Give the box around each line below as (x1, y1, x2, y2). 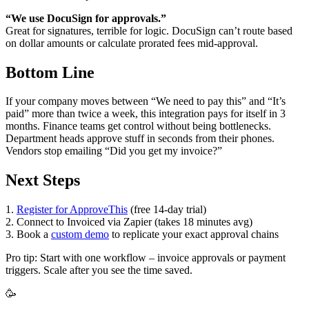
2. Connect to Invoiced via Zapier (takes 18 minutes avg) (6, 216, 252, 228)
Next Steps (6, 171, 80, 190)
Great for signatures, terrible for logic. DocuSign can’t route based (6, 24, 292, 37)
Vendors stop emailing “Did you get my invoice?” (6, 145, 222, 157)
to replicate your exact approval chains (109, 228, 279, 241)
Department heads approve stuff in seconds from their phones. (6, 132, 275, 145)
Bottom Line (6, 63, 94, 81)
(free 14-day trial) (128, 203, 206, 216)
